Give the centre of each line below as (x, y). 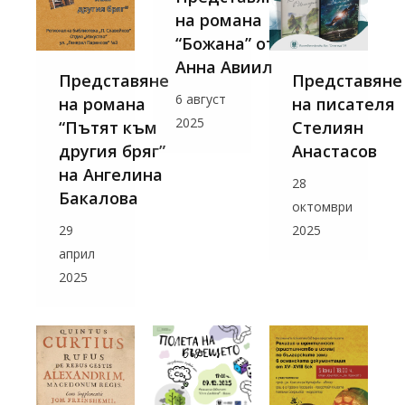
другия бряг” (112, 151)
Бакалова (99, 198)
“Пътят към (108, 127)
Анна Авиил (224, 67)
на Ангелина (111, 174)
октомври (322, 206)
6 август (201, 99)
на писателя (344, 104)
